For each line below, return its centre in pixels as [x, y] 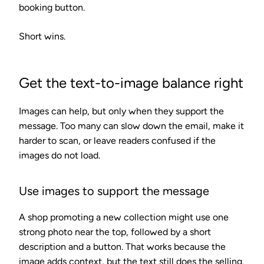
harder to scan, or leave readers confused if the [117, 140]
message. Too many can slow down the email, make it [131, 126]
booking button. [52, 7]
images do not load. [60, 155]
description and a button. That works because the [122, 246]
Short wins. [42, 36]
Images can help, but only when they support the [121, 111]
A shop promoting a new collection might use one [124, 217]
